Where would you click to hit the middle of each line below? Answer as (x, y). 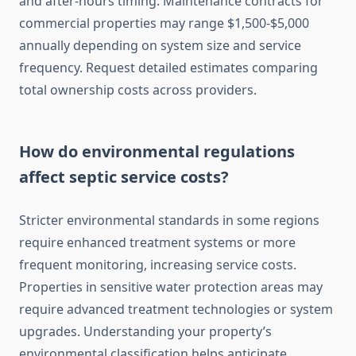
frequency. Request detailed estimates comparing (168, 68)
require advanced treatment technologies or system (176, 310)
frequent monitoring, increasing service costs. (158, 265)
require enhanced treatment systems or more (157, 243)
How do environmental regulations (157, 152)
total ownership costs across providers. (138, 90)
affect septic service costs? (124, 177)
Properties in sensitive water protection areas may (171, 287)
